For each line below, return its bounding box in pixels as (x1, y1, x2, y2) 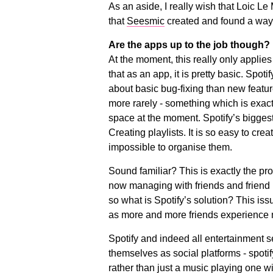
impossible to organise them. (108, 141, 232, 153)
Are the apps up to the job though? (108, 39, 270, 51)
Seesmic (126, 15, 165, 27)
